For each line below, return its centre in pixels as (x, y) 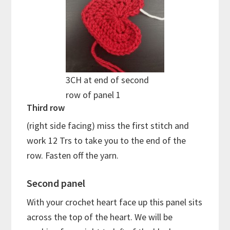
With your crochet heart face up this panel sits (115, 202)
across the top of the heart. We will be (100, 217)
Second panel (56, 183)
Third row (46, 107)
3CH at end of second (107, 80)
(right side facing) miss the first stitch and (108, 125)
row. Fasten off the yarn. (73, 155)
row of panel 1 (93, 94)
